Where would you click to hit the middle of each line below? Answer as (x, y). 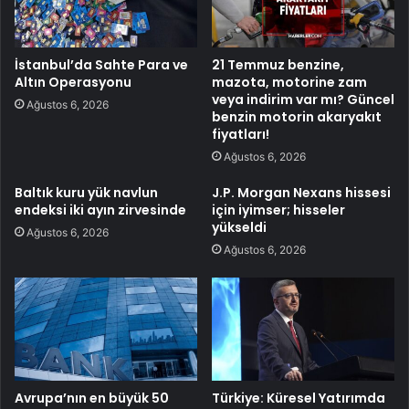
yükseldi (239, 228)
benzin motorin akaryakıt (297, 117)
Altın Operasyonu (73, 83)
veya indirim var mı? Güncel (303, 100)
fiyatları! (241, 135)
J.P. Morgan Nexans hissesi (301, 193)
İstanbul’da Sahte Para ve (101, 65)
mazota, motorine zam (289, 83)
